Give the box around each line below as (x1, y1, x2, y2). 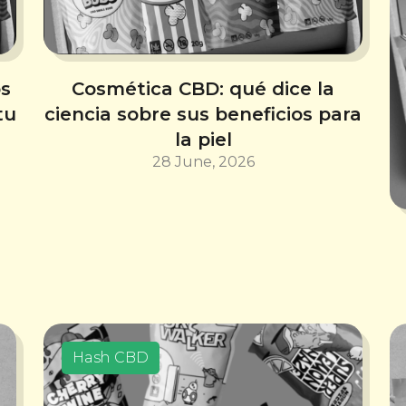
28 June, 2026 (151, 153, 255, 171)
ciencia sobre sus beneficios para (44, 103, 362, 126)
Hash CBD (72, 348, 149, 366)
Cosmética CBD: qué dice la (72, 78, 334, 101)
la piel (174, 129, 232, 151)
